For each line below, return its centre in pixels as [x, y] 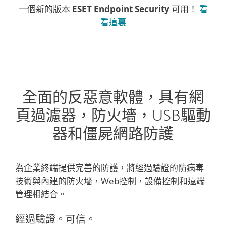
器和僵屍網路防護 [113, 135]
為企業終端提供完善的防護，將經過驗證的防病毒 [109, 168]
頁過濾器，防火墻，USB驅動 [113, 117]
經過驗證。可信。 [55, 220]
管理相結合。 [41, 194]
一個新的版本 [45, 9]
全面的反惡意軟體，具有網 [113, 98]
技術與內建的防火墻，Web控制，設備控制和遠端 [110, 181]
